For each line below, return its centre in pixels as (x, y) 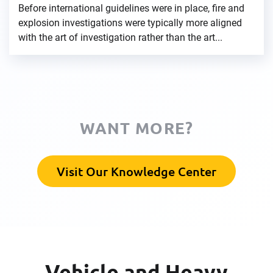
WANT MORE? (136, 128)
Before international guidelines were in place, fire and (131, 9)
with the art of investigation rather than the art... (120, 38)
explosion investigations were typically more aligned (130, 23)
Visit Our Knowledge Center (136, 172)
